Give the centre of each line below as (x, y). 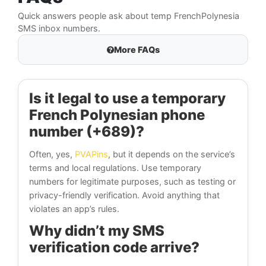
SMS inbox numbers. (59, 28)
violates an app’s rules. (74, 209)
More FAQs (137, 50)
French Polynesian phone (117, 115)
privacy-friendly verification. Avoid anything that (124, 195)
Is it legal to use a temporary (127, 99)
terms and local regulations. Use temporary (115, 168)
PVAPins (91, 154)
